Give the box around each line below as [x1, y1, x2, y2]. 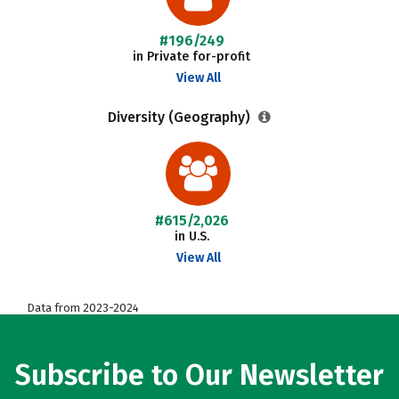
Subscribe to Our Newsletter [15, 358, 384, 392]
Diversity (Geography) [107, 109, 254, 126]
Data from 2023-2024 [27, 301, 139, 314]
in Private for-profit [133, 49, 251, 64]
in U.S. [174, 229, 209, 244]
